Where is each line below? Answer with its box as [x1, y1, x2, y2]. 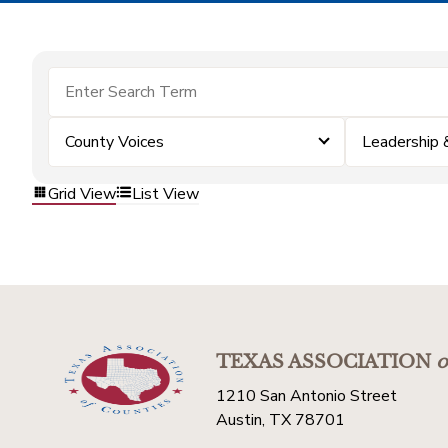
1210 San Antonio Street [216, 385, 397, 407]
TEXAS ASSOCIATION [216, 351, 431, 373]
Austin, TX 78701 [216, 409, 345, 431]
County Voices [65, 131, 164, 153]
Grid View [48, 182, 116, 205]
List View [132, 182, 199, 205]
